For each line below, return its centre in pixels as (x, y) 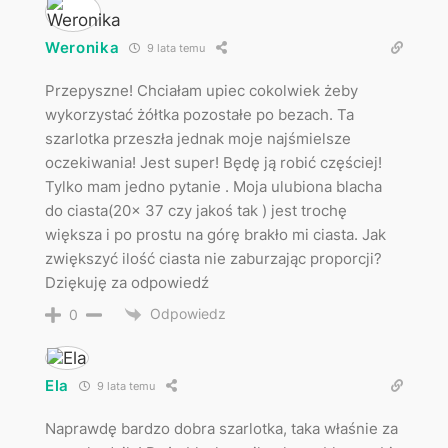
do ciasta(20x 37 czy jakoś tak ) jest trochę (195, 210)
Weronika (82, 48)
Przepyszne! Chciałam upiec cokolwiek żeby (201, 90)
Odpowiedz (187, 313)
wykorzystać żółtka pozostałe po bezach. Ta (199, 114)
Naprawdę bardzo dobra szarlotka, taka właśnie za (221, 428)
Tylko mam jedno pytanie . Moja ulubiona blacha (213, 186)
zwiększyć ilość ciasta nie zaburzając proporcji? (213, 258)
